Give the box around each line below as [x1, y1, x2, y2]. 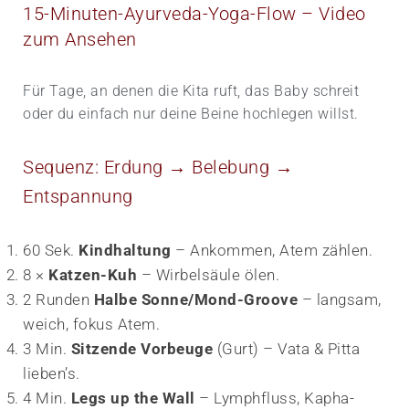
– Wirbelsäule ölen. [137, 265, 279, 284]
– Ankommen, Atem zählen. [171, 240, 372, 259]
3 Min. [23, 339, 71, 358]
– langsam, [298, 289, 382, 309]
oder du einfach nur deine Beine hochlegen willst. [23, 104, 359, 122]
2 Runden [23, 289, 94, 309]
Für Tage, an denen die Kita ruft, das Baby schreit [23, 81, 359, 100]
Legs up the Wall [70, 388, 195, 407]
